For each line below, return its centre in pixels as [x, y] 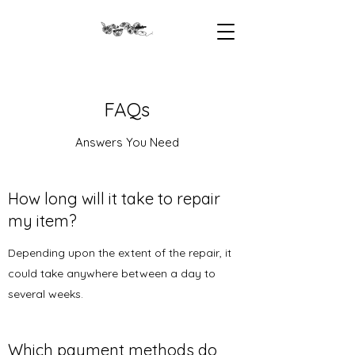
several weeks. [46, 294]
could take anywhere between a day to [112, 273]
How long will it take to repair [114, 198]
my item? [42, 221]
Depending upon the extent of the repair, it [120, 253]
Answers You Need [127, 142]
